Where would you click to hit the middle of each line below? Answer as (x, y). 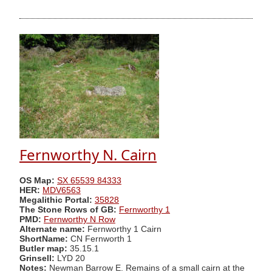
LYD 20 (71, 258)
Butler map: (45, 248)
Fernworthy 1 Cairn (124, 229)
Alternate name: (53, 229)
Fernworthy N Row (80, 219)
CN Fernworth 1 (100, 239)
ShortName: (44, 239)
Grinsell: (38, 258)
